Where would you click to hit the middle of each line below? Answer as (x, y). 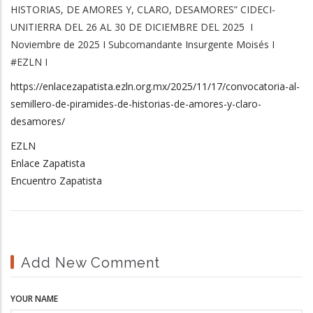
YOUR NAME (34, 298)
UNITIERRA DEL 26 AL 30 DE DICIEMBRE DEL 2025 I (132, 27)
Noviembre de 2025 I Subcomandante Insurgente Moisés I (143, 44)
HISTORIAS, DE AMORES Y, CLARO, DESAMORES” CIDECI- (143, 9)
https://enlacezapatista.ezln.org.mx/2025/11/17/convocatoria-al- (155, 86)
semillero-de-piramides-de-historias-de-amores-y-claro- (136, 103)
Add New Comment (90, 262)
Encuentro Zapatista (56, 180)
